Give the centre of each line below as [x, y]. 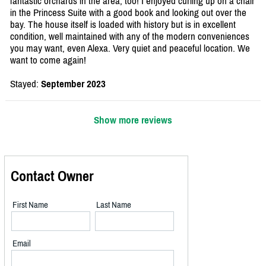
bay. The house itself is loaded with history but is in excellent [123, 25]
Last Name [114, 205]
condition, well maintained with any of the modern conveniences [130, 37]
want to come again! [48, 60]
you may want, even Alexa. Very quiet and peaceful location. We [130, 48]
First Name [30, 205]
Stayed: [26, 84]
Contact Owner [52, 176]
